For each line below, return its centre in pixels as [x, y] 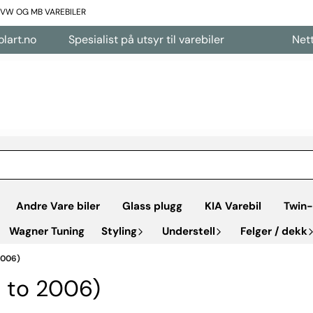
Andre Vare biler [58, 206]
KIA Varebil [233, 206]
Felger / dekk [274, 231]
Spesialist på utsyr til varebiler [90, 39]
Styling [119, 231]
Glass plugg [152, 206]
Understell [189, 231]
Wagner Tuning [47, 231]
